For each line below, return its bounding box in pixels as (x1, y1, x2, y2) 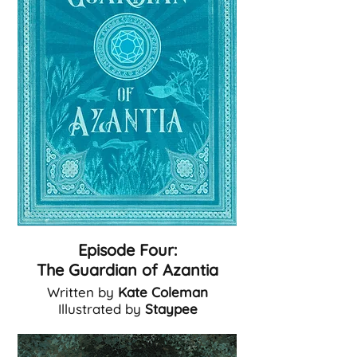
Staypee (144, 300, 198, 317)
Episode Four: (78, 240, 177, 260)
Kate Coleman (118, 284, 208, 300)
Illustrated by (57, 300, 145, 317)
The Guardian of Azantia (37, 260, 218, 280)
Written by (47, 284, 118, 300)
